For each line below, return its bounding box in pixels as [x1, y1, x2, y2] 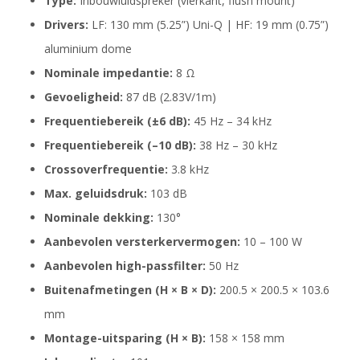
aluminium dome [44, 40, 132, 56]
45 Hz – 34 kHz [190, 112, 272, 129]
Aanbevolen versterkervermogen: [44, 233, 240, 249]
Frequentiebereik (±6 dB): [44, 112, 190, 129]
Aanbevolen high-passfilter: [44, 257, 206, 273]
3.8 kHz [168, 161, 209, 177]
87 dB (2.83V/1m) [123, 88, 216, 104]
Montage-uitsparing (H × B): [44, 329, 206, 346]
